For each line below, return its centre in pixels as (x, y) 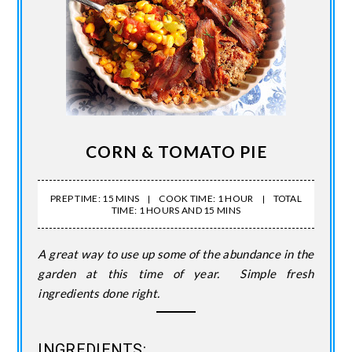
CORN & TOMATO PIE (176, 152)
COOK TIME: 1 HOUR (206, 199)
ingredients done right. (99, 293)
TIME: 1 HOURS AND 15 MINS (176, 211)
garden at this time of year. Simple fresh (176, 274)
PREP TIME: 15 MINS (95, 199)
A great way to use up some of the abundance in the (176, 254)
